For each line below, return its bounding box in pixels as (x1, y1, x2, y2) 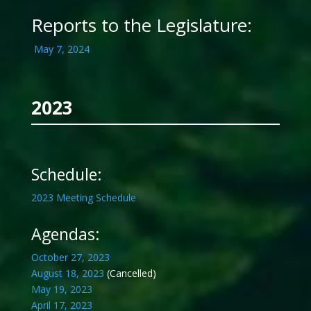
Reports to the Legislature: (31, 12, 252, 38)
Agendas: (31, 223, 100, 246)
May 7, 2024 (33, 42, 90, 56)
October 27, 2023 (31, 251, 110, 264)
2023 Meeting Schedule (31, 191, 136, 205)
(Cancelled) (103, 267, 156, 280)
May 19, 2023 (31, 283, 92, 296)
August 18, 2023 (31, 267, 104, 280)
